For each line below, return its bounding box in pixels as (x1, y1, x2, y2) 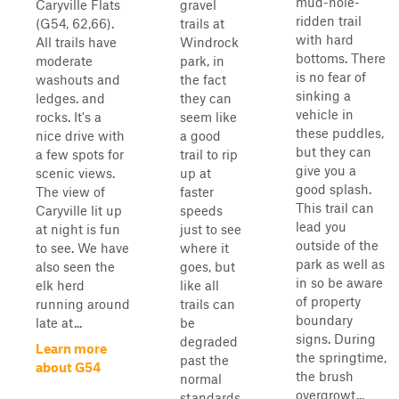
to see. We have (36, 240, 129, 256)
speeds (180, 202, 223, 218)
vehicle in (296, 106, 354, 122)
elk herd (36, 277, 85, 293)
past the (180, 352, 229, 368)
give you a (296, 162, 356, 178)
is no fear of (296, 69, 366, 85)
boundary (296, 312, 353, 328)
